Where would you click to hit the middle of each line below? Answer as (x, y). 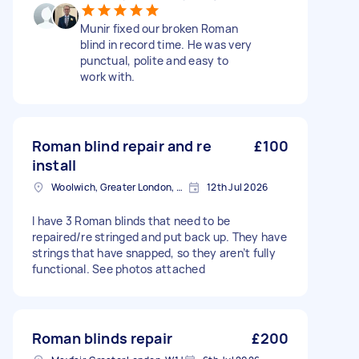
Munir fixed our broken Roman (159, 28)
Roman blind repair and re (122, 146)
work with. (108, 77)
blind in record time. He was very (166, 44)
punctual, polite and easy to (154, 61)
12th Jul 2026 (238, 187)
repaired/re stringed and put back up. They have (159, 237)
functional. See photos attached (119, 269)
